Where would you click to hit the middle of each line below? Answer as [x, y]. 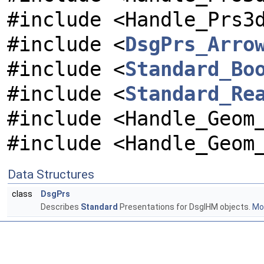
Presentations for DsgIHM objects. [185, 207]
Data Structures [51, 174]
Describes [61, 207]
